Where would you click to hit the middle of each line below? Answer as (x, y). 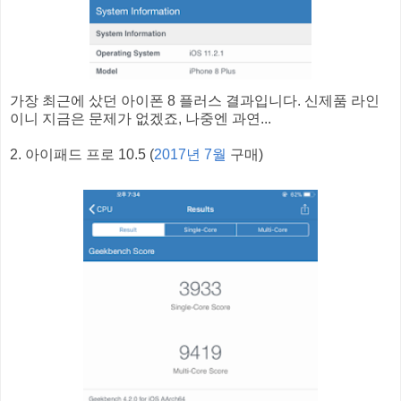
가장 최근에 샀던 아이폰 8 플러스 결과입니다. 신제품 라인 (195, 100)
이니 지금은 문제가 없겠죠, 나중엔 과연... (141, 118)
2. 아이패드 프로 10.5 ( (82, 154)
